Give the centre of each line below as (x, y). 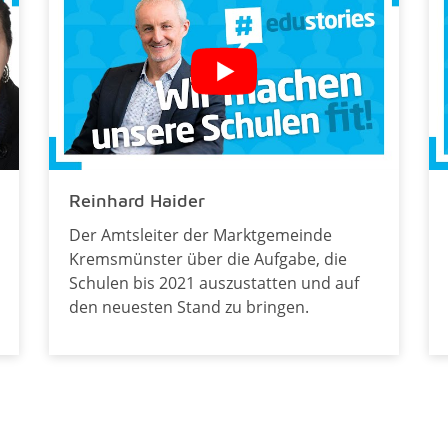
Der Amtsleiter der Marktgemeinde (200, 234)
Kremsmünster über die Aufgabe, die (207, 258)
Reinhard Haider (136, 200)
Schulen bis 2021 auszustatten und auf (213, 282)
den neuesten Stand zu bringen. (188, 306)
